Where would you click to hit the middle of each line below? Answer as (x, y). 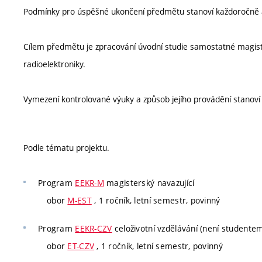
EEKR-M (89, 183)
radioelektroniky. (54, 64)
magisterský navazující (149, 183)
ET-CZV (81, 246)
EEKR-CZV (94, 228)
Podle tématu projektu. (66, 148)
